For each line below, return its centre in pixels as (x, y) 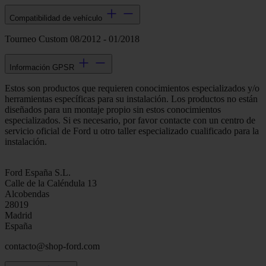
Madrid (18, 215)
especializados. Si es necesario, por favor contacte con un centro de (130, 120)
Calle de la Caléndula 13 (51, 183)
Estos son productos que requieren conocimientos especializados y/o (132, 88)
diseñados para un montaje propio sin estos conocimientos (113, 109)
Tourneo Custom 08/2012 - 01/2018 (72, 39)
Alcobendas (27, 194)
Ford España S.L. (38, 172)
